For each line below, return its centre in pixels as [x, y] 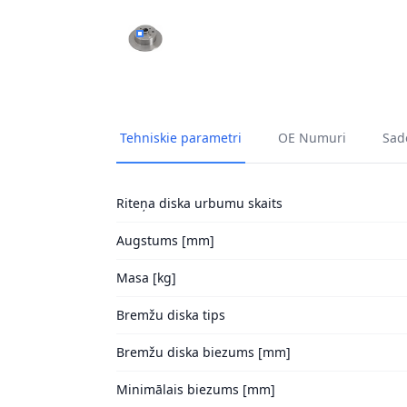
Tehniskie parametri [181, 138]
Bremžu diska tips [171, 315]
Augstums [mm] [165, 240]
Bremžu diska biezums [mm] [203, 352]
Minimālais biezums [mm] [196, 389]
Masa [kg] [146, 278]
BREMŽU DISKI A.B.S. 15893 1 [228, 41]
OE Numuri [312, 138]
